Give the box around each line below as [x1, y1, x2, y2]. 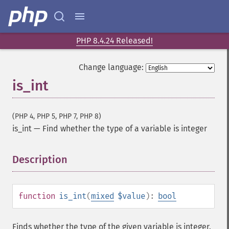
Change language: [79, 62, 144, 72]
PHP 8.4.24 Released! [76, 36, 153, 45]
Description [12, 153, 67, 166]
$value [118, 191, 145, 201]
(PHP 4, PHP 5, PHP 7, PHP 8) [12, 112, 101, 121]
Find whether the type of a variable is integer [42, 124, 207, 133]
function [18, 191, 55, 201]
